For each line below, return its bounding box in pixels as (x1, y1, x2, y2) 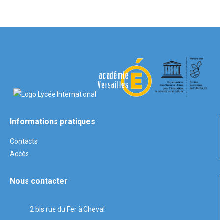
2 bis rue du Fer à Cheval (29, 205, 105, 213)
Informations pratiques (10, 116, 95, 126)
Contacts (10, 137, 38, 145)
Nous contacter (10, 176, 68, 186)
